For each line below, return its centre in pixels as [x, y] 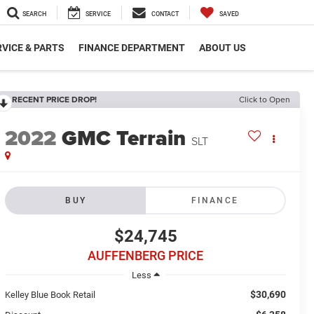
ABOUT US [223, 48]
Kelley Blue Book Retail [50, 294]
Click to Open [265, 99]
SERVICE [98, 14]
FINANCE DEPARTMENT [132, 48]
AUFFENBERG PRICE [146, 256]
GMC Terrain [124, 138]
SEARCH [34, 14]
